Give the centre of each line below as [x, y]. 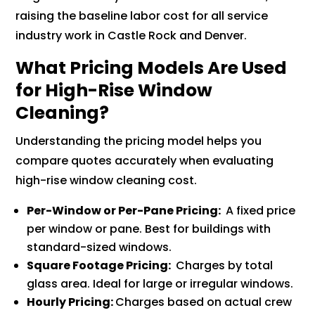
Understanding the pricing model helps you [139, 141]
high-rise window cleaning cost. [107, 180]
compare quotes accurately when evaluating [145, 160]
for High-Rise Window [114, 90]
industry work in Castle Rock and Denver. [131, 35]
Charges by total [223, 265]
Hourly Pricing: [71, 302]
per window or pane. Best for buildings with [149, 229]
